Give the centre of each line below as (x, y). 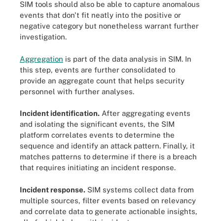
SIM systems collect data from (140, 189)
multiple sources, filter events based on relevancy (108, 200)
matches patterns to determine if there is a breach (108, 157)
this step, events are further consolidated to (97, 70)
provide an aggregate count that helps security (102, 80)
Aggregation (41, 59)
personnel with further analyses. (77, 91)
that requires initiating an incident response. (98, 167)
